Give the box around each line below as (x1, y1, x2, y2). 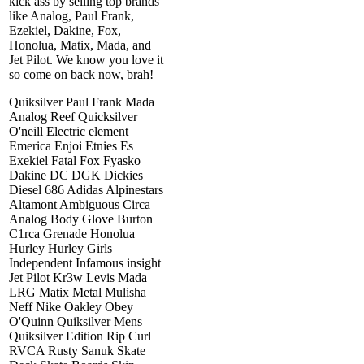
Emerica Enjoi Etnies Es (9, 138, 133, 153)
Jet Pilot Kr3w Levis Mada (9, 270, 147, 284)
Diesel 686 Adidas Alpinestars (9, 182, 163, 197)
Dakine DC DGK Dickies (9, 167, 143, 182)
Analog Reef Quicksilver (9, 109, 137, 123)
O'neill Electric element (9, 123, 128, 138)
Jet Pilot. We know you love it (9, 52, 163, 67)
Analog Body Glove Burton (9, 211, 153, 226)
